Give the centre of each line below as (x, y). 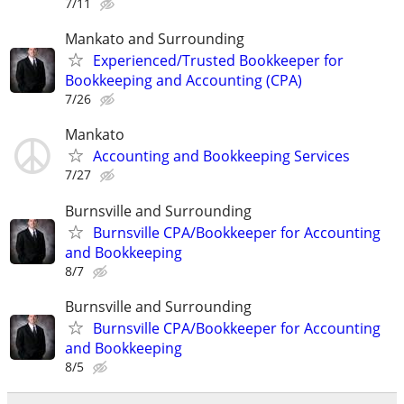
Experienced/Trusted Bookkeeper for (218, 61)
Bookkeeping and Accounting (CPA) (184, 81)
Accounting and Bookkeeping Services (221, 156)
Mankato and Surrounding (155, 39)
